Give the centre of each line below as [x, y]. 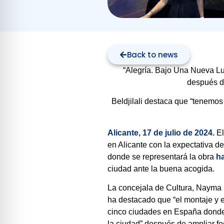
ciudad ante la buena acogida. [161, 168]
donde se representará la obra [162, 156]
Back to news [153, 54]
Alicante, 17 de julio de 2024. [162, 132]
